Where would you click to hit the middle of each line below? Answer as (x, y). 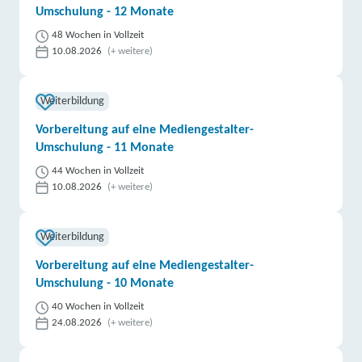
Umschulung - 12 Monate (105, 12)
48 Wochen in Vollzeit (98, 35)
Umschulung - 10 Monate (105, 284)
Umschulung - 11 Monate (105, 148)
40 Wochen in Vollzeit (98, 307)
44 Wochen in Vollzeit (98, 171)
